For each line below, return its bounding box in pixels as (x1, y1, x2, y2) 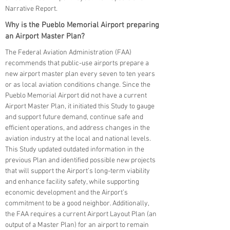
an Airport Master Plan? (5, 32, 85, 41)
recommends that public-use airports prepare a (5, 59, 149, 68)
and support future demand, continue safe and (5, 113, 143, 122)
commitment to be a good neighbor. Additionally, (5, 199, 149, 208)
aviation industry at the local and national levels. (5, 135, 151, 143)
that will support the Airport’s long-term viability (5, 167, 150, 176)
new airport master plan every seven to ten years (5, 70, 155, 79)
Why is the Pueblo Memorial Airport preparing (5, 21, 159, 30)
